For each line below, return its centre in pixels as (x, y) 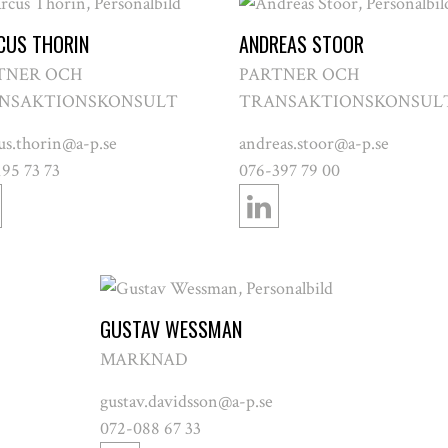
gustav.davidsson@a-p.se (187, 401)
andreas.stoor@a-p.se (314, 143)
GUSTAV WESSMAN (171, 328)
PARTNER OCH (299, 74)
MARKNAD (144, 359)
